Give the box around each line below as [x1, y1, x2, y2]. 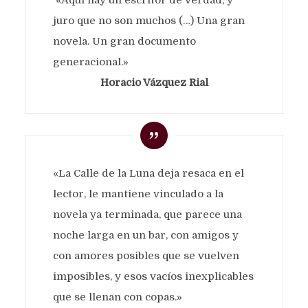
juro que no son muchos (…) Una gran [52, 14, 245, 27]
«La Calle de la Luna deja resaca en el [52, 166, 244, 179]
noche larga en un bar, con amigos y [52, 228, 239, 241]
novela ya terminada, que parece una [52, 208, 242, 221]
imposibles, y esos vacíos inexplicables [52, 269, 254, 283]
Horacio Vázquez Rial [100, 76, 208, 89]
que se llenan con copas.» [52, 290, 182, 303]
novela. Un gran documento [52, 34, 196, 47]
